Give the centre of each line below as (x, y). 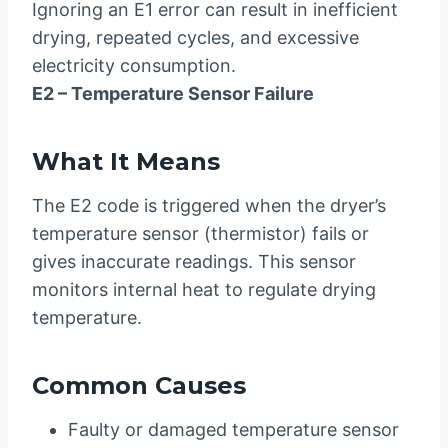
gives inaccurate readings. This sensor (194, 262)
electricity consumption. (134, 66)
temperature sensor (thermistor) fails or (200, 234)
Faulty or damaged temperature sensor (233, 430)
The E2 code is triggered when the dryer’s (209, 206)
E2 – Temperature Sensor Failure (173, 94)
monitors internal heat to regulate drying (204, 290)
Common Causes (139, 386)
